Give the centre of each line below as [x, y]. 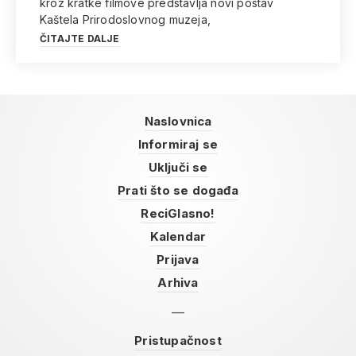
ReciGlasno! [178, 213]
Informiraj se [178, 144]
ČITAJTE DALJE [80, 39]
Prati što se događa [178, 190]
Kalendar [178, 236]
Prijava [178, 259]
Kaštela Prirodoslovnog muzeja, [125, 19]
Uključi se [178, 167]
